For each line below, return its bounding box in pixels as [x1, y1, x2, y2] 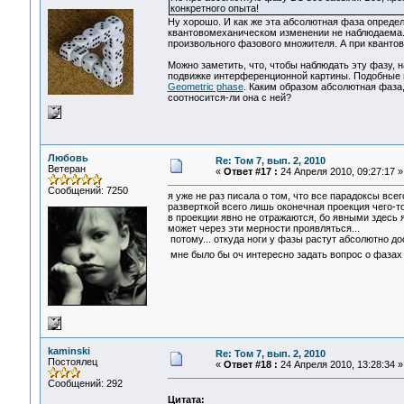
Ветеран [47, 163, 86, 174]
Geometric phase [167, 81, 243, 93]
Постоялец [47, 356, 97, 367]
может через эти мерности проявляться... [167, 223, 360, 234]
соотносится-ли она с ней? [167, 92, 291, 104]
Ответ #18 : [223, 359, 278, 370]
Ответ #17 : [223, 166, 278, 177]
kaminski [47, 345, 90, 356]
